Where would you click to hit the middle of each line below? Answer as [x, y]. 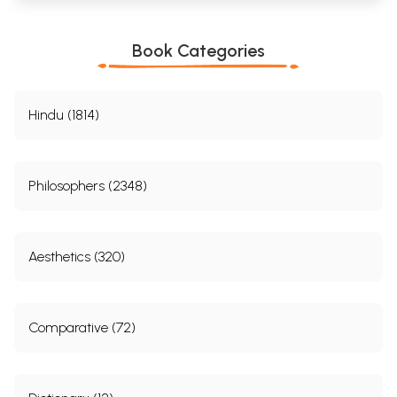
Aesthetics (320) [77, 257]
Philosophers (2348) [88, 186]
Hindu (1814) [64, 115]
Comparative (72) [82, 328]
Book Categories [198, 51]
